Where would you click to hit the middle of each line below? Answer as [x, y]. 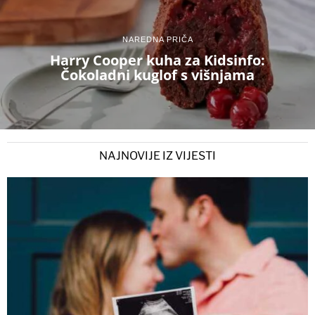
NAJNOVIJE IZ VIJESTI [157, 155]
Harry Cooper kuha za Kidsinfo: [157, 60]
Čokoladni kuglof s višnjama [157, 75]
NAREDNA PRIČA [157, 40]
